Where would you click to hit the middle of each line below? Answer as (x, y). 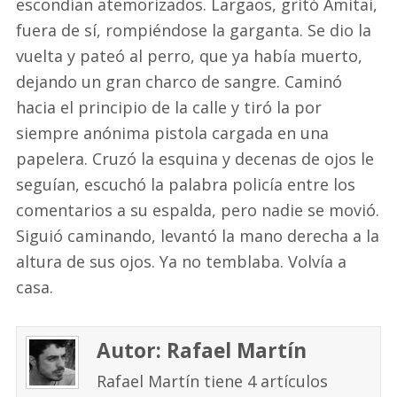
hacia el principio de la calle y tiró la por (169, 107)
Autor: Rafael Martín (202, 351)
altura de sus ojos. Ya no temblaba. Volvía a (181, 261)
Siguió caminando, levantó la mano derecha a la (198, 235)
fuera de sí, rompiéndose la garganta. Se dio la (194, 30)
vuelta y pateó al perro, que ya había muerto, (189, 55)
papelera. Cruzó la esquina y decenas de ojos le (195, 158)
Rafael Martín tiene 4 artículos (212, 381)
